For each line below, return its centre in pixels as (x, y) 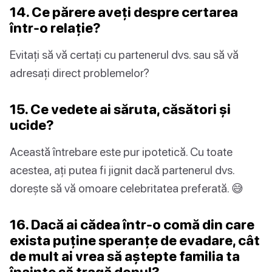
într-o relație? (55, 27)
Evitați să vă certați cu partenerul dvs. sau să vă (124, 54)
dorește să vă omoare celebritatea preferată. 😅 (127, 188)
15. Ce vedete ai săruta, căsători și (120, 109)
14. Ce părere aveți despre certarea (124, 12)
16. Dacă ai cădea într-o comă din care (132, 224)
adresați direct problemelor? (80, 72)
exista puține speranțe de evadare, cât (135, 240)
